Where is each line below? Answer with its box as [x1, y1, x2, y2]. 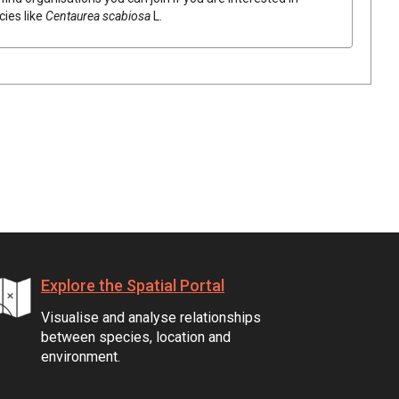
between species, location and [41, 328, 231, 346]
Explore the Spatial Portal [41, 275, 224, 295]
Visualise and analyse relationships [41, 308, 261, 326]
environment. [41, 347, 120, 365]
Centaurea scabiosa [45, 8, 151, 23]
